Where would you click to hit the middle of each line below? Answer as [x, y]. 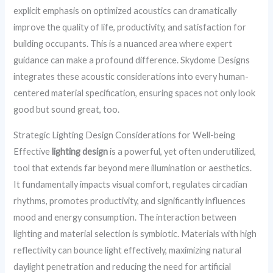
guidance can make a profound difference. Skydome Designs [132, 60]
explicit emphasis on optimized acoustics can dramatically [125, 11]
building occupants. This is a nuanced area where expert [123, 44]
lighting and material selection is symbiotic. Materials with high [135, 233]
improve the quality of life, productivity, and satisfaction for [130, 27]
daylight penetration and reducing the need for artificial [122, 266]
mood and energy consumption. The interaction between [125, 217]
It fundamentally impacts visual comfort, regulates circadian [131, 184]
